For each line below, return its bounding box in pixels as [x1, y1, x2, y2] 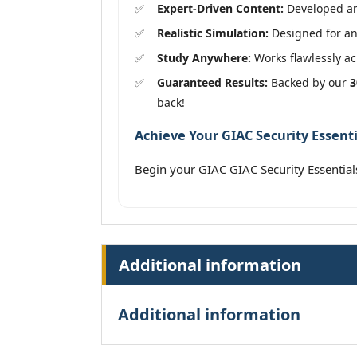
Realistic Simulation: [157, 25, 269, 41]
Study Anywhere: [157, 49, 251, 65]
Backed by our [268, 74, 350, 90]
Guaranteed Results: [157, 74, 268, 90]
